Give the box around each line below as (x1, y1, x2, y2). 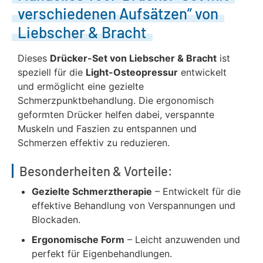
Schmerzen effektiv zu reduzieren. (18, 137, 170, 149)
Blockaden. (32, 214, 80, 225)
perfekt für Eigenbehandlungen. (32, 248, 172, 259)
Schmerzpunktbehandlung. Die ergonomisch (18, 95, 214, 106)
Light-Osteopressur (86, 66, 178, 78)
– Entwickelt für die (152, 186, 241, 197)
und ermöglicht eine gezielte (18, 80, 144, 92)
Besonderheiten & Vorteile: (19, 163, 173, 178)
